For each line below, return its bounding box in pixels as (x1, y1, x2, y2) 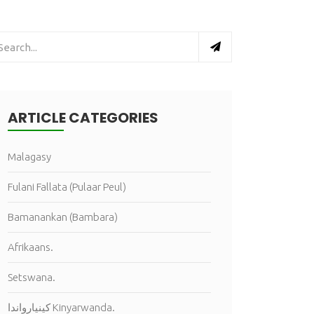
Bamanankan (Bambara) (8, 211, 118, 223)
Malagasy (8, 151, 51, 163)
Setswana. (8, 271, 55, 283)
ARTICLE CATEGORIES (8, 108, 158, 128)
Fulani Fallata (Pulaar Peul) (8, 181, 126, 193)
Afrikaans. (8, 241, 53, 253)
